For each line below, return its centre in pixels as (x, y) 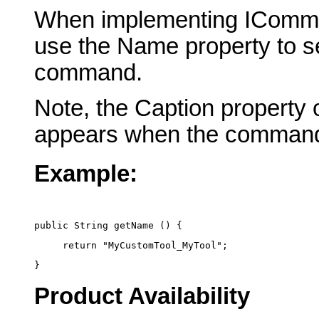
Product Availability (142, 297)
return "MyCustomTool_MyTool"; (131, 245)
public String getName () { (108, 225)
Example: (86, 173)
